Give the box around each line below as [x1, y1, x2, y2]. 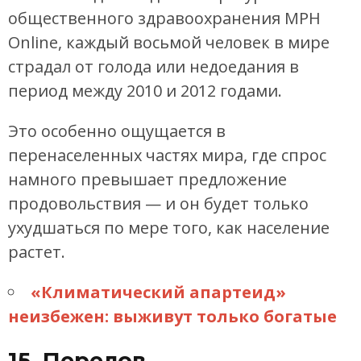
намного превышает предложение [8, 168, 287, 190]
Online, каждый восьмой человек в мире [8, 31, 330, 53]
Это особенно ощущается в [8, 119, 226, 142]
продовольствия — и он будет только [8, 192, 309, 214]
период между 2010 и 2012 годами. [8, 79, 282, 102]
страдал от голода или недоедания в [8, 55, 299, 77]
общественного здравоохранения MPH [8, 6, 321, 29]
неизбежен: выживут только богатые [8, 305, 337, 327]
